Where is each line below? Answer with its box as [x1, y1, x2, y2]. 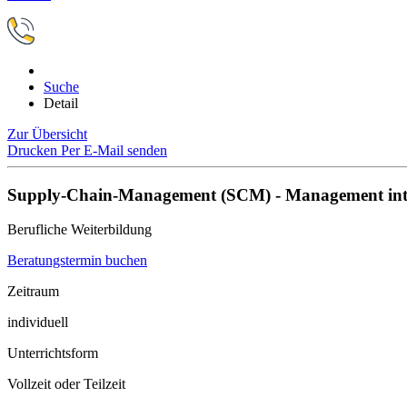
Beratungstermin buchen [7, 253, 147, 269]
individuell [7, 314, 68, 331]
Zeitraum [7, 283, 59, 300]
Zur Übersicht [7, 126, 87, 142]
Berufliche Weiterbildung [7, 222, 152, 238]
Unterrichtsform [7, 345, 98, 362]
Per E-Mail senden [61, 143, 167, 158]
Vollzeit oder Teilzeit [7, 376, 125, 392]
